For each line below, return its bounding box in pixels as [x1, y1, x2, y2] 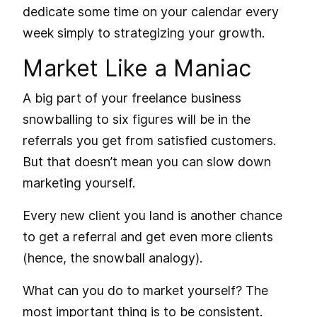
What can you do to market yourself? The [23, 282, 268, 298]
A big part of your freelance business [23, 90, 241, 105]
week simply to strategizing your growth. [23, 25, 265, 40]
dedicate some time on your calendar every [23, 4, 279, 19]
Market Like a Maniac [23, 54, 251, 82]
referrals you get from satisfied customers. [23, 132, 276, 148]
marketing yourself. [23, 175, 135, 190]
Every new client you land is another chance [23, 207, 282, 223]
